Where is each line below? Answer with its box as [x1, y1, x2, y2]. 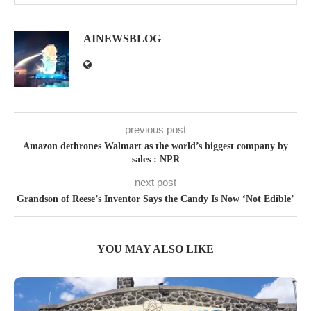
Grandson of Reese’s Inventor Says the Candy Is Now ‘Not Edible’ [17, 194, 294, 205]
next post [135, 176, 176, 189]
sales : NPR [131, 154, 180, 165]
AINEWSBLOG [83, 33, 161, 45]
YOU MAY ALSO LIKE [97, 243, 214, 255]
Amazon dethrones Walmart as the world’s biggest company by [23, 141, 288, 152]
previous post [125, 124, 186, 136]
